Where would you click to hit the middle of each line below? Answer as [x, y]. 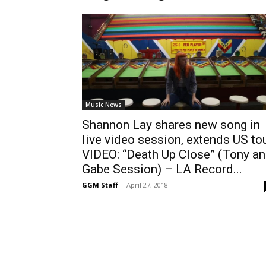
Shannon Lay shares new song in [171, 125]
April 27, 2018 [147, 185]
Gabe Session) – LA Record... [162, 169]
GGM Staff [100, 185]
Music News [104, 104]
